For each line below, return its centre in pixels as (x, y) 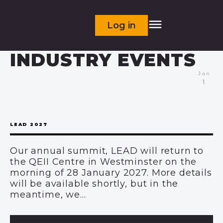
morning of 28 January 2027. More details (111, 173)
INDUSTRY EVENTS (103, 60)
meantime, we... (48, 195)
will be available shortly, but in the (94, 184)
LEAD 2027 (29, 124)
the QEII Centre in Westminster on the (104, 162)
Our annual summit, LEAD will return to (107, 151)
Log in (122, 25)
